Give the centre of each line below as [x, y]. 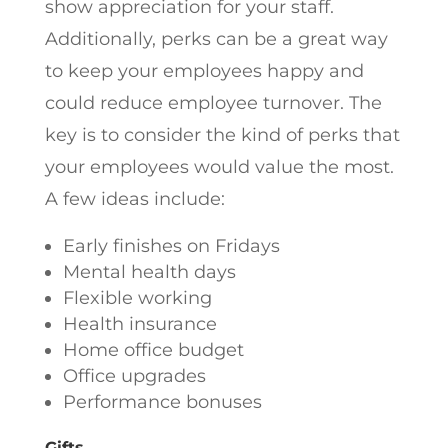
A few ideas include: [134, 199]
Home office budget [153, 350]
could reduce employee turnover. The [213, 103]
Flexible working [137, 298]
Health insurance [139, 324]
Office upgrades [134, 376]
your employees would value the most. [219, 167]
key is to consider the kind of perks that [222, 135]
